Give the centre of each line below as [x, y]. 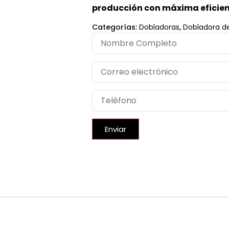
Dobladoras [159, 27]
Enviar [115, 129]
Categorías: [114, 27]
